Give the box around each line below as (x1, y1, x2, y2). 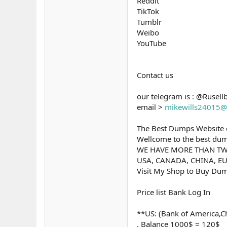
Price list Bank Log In (137, 187, 210, 197)
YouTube (137, 38, 166, 48)
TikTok (137, 6, 159, 16)
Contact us (137, 70, 173, 80)
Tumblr (137, 17, 162, 27)
